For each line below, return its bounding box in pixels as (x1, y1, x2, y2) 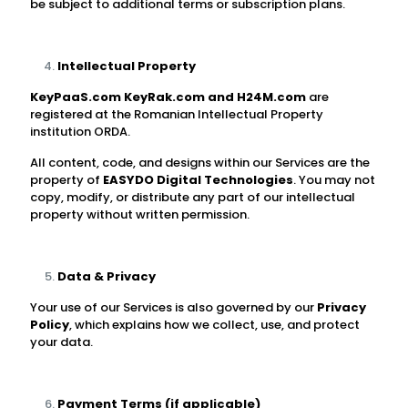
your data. (30, 333, 93, 351)
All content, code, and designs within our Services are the (30, 154, 370, 171)
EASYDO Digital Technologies (103, 171, 293, 189)
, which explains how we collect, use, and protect (69, 316, 360, 333)
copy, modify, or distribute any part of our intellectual (30, 189, 355, 206)
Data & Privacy (57, 268, 156, 285)
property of (30, 171, 103, 189)
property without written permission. (30, 206, 250, 223)
